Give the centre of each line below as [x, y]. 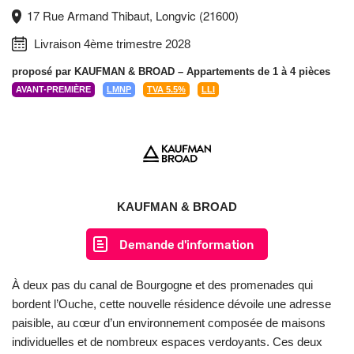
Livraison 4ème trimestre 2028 [111, 44]
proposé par [43, 72]
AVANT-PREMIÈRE [53, 89]
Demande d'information [186, 245]
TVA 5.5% [166, 89]
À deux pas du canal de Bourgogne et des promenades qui [162, 285]
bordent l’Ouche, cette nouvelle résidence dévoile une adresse [171, 304]
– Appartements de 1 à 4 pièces [252, 72]
